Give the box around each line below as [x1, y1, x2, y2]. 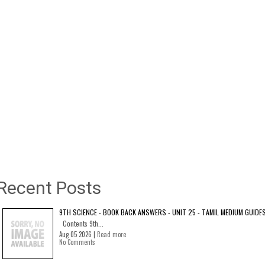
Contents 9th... [59, 218, 104, 228]
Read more [97, 229, 126, 239]
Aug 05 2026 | [59, 229, 97, 239]
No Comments [59, 237, 95, 247]
